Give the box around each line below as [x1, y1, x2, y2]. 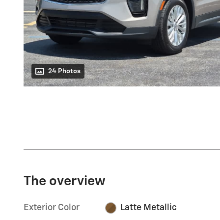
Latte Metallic [120, 203, 177, 213]
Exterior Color [24, 203, 80, 213]
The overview [24, 175, 106, 189]
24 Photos [48, 68, 81, 75]
